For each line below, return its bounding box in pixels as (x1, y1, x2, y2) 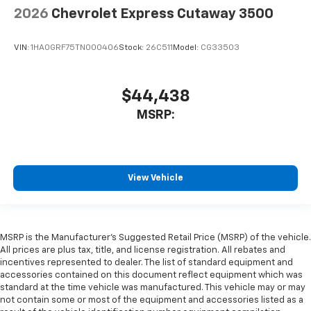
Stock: (119, 44, 146, 53)
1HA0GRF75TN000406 (31, 44, 119, 53)
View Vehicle (128, 174, 183, 183)
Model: (173, 44, 201, 53)
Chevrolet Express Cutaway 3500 (51, 6, 274, 21)
